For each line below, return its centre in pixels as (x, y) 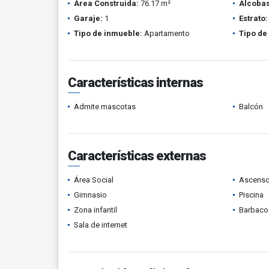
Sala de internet (101, 225)
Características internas (135, 83)
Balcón (251, 107)
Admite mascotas (105, 107)
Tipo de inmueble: (108, 33)
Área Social (94, 180)
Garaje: (88, 18)
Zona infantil (95, 210)
